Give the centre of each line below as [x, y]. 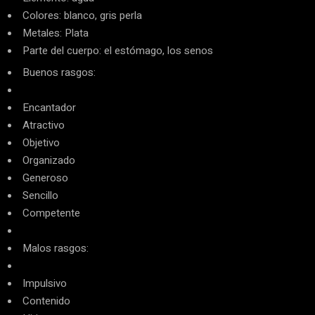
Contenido [46, 301]
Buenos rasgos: [59, 72]
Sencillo [40, 195]
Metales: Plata [56, 33]
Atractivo [44, 125]
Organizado [49, 160]
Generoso [45, 178]
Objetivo [41, 143]
